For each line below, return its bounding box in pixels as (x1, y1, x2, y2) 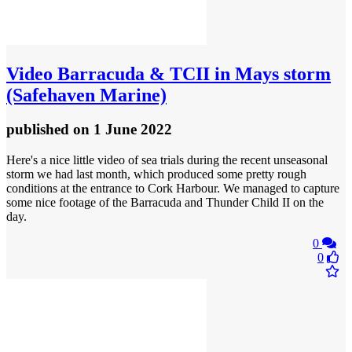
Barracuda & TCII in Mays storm (53, 63, 331, 84)
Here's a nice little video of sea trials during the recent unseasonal (6, 153, 328, 167)
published (6, 121, 73, 138)
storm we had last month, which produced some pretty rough (6, 167, 306, 181)
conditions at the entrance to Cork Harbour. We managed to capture (6, 181, 339, 196)
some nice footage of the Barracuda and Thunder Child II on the (6, 196, 324, 210)
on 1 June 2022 (73, 121, 172, 138)
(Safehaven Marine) (6, 84, 167, 105)
